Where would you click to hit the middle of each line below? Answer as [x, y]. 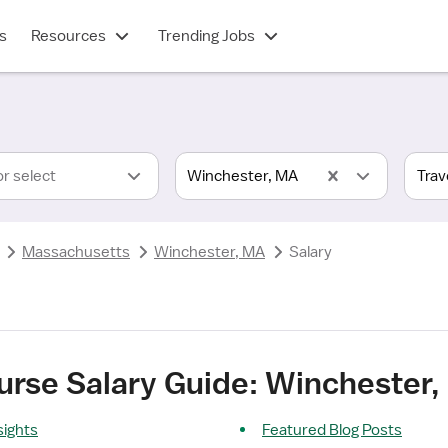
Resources [68, 36]
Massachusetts [76, 252]
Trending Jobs [206, 36]
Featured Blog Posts [332, 430]
